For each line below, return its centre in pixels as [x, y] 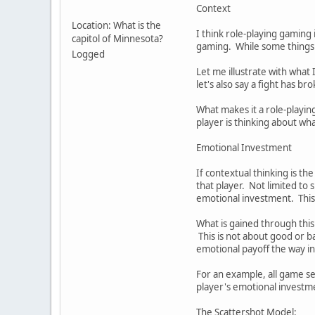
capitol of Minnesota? [117, 38]
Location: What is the [116, 25]
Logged [88, 54]
